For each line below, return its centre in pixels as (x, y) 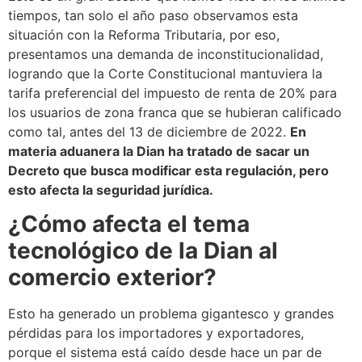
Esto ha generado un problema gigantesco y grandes (171, 313)
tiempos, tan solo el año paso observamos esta (153, 15)
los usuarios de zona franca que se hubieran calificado (175, 112)
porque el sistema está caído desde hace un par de (165, 352)
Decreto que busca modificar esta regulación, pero (168, 170)
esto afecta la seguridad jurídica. (111, 189)
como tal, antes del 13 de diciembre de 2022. (149, 131)
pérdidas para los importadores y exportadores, (156, 333)
